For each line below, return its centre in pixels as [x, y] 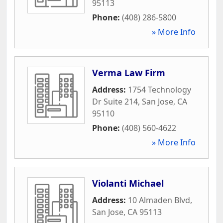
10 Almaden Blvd [159, 200]
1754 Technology [160, 89]
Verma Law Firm [129, 72]
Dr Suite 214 [115, 101]
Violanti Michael [128, 183]
